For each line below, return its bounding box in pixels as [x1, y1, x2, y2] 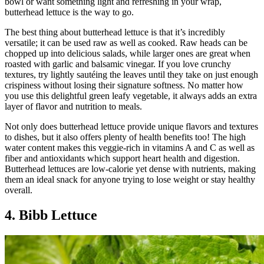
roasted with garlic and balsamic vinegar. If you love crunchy [5, 59, 231, 70]
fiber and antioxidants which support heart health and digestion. [5, 153, 240, 164]
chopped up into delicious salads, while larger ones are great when [5, 48, 250, 59]
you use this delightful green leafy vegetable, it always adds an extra [5, 91, 257, 101]
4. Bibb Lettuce [5, 207, 97, 223]
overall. [5, 185, 32, 196]
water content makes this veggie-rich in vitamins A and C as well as [5, 143, 255, 153]
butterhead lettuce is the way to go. [5, 7, 134, 18]
